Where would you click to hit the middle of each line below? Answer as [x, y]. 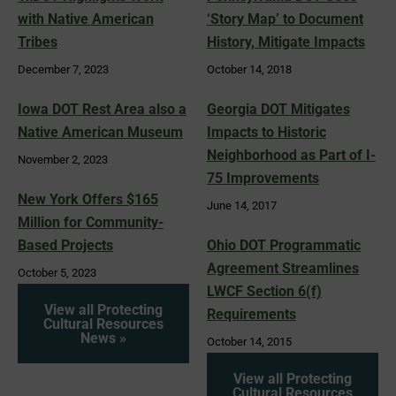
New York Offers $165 [88, 199]
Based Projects [65, 245]
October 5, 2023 [57, 272]
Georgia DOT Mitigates [278, 109]
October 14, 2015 [249, 341]
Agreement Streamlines [283, 268]
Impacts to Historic [267, 132]
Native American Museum [100, 132]
